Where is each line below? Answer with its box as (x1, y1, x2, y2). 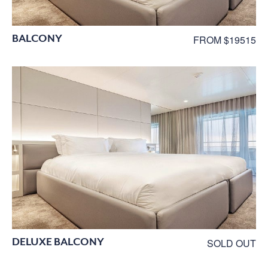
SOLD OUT (207, 236, 256, 250)
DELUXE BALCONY (12, 235, 104, 248)
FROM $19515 (193, 32, 256, 47)
